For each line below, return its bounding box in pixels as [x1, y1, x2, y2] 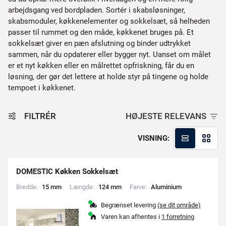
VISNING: [138, 134, 169, 143]
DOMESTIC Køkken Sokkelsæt [16, 167, 118, 176]
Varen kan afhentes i [101, 213, 161, 220]
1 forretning [161, 213, 194, 220]
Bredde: [16, 183, 38, 191]
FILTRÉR [24, 110, 56, 121]
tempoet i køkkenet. [8, 83, 76, 92]
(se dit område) [157, 201, 201, 209]
